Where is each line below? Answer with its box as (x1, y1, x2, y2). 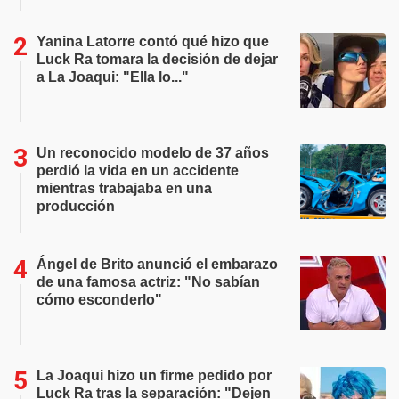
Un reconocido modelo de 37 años (37, 145, 269, 160)
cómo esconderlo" (37, 292, 162, 307)
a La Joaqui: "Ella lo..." (37, 69, 189, 85)
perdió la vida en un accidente (37, 163, 239, 178)
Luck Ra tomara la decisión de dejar (37, 52, 278, 67)
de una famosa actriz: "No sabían (37, 274, 260, 289)
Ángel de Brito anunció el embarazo (37, 256, 278, 272)
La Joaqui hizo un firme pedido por (37, 368, 272, 383)
